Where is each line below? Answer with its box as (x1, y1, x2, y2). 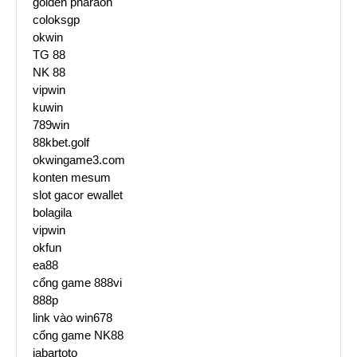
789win (33, 118, 69, 132)
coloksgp (33, 13, 80, 27)
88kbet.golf (33, 135, 89, 150)
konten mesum (33, 171, 111, 185)
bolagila (33, 206, 72, 220)
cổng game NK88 (33, 328, 124, 343)
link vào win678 (33, 311, 112, 325)
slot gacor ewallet (33, 188, 123, 202)
